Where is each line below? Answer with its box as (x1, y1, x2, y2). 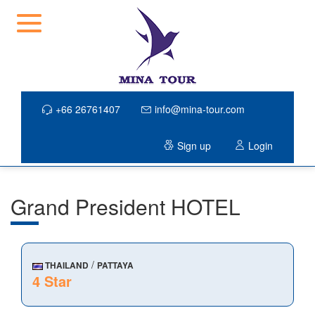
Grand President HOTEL (11, 191, 240, 221)
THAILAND (43, 259, 89, 271)
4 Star (32, 271, 72, 291)
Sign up (177, 139, 211, 153)
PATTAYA (97, 259, 134, 271)
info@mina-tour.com (155, 102, 245, 116)
